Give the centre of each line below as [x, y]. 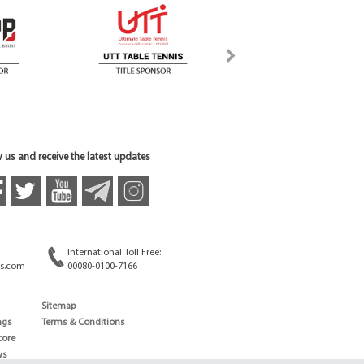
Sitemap [58, 307]
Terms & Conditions [83, 323]
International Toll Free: [114, 253]
